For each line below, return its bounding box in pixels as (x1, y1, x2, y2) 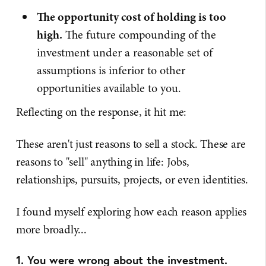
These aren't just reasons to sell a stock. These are (15, 136, 246, 152)
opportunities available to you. (37, 80, 182, 96)
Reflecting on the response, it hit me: (15, 104, 187, 120)
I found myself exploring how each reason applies (15, 204, 247, 220)
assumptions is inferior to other (37, 62, 186, 78)
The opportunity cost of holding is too (37, 9, 227, 25)
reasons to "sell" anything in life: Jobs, (15, 154, 189, 170)
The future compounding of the (62, 27, 217, 43)
